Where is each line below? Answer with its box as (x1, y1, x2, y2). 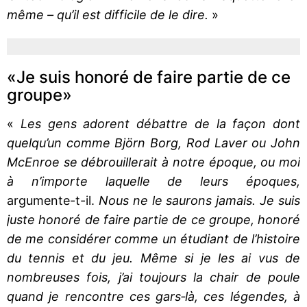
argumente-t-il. (7, 193, 99, 208)
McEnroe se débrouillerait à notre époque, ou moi (7, 154, 300, 169)
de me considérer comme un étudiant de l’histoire (7, 231, 300, 246)
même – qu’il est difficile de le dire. (7, 7, 212, 22)
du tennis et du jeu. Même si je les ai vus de (7, 250, 300, 265)
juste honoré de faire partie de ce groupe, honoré (7, 212, 300, 227)
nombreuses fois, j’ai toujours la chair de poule (7, 269, 300, 284)
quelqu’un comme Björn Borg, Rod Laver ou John (7, 135, 300, 150)
